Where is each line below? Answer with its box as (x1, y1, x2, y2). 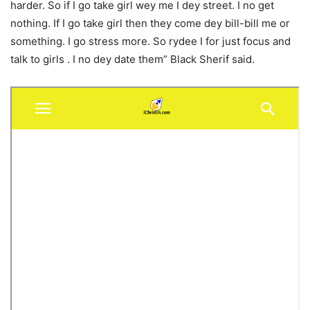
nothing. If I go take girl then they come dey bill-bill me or (10, 17, 290, 30)
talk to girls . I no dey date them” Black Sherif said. (10, 53, 255, 66)
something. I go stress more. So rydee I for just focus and (10, 35, 291, 48)
